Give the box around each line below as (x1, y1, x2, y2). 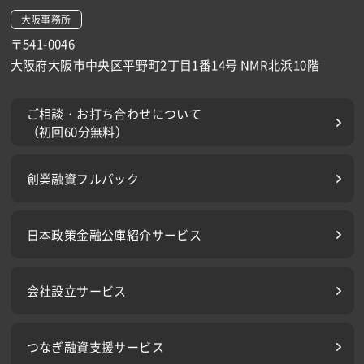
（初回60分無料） (26, 122, 128, 140)
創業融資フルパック (26, 169, 140, 187)
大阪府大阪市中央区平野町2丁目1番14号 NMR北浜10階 (10, 56, 320, 74)
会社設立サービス (26, 281, 127, 299)
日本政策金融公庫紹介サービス (26, 225, 202, 243)
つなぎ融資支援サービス (26, 337, 164, 355)
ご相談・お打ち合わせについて (26, 104, 202, 122)
